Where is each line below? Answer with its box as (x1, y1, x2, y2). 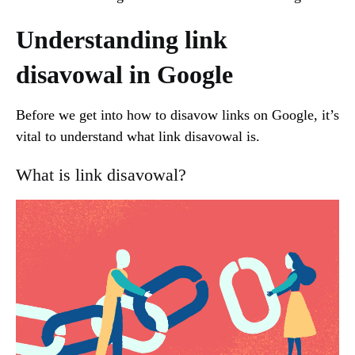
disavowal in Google (16, 59, 233, 89)
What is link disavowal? (16, 164, 186, 185)
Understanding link (16, 25, 227, 54)
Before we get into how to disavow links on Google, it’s (16, 106, 339, 123)
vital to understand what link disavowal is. (16, 128, 264, 144)
